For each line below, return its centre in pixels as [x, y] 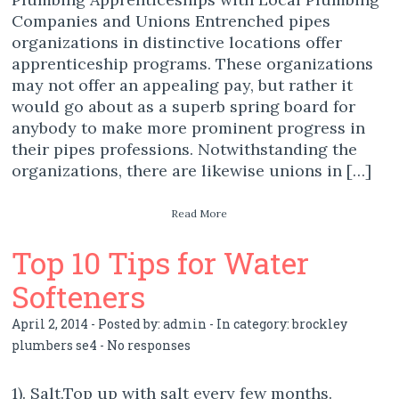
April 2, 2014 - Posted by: [88, 324]
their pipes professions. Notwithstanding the [185, 149]
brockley [320, 324]
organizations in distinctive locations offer [177, 42]
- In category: [250, 324]
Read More [199, 213]
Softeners [79, 296]
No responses [149, 345]
